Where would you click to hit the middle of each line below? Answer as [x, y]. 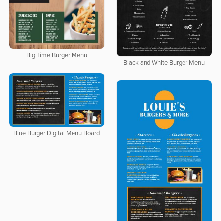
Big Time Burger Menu [56, 56]
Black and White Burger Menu [164, 63]
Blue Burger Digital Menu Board [57, 133]
